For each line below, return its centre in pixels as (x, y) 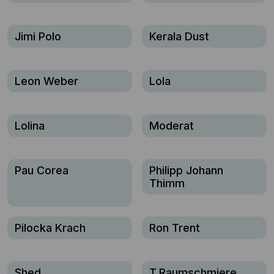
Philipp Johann (186, 170)
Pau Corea (42, 170)
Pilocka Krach (50, 228)
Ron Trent (175, 228)
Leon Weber (46, 81)
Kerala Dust (179, 36)
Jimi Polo (38, 36)
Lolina (30, 126)
